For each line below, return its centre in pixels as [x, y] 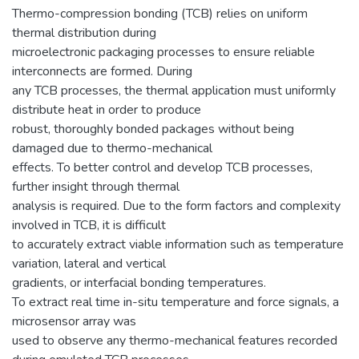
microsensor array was [74, 321]
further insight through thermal [96, 186]
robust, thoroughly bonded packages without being [153, 129]
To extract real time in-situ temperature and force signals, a [175, 302]
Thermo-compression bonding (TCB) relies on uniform [160, 13]
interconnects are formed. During [102, 71]
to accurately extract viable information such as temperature [178, 244]
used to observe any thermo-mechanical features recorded [175, 340]
